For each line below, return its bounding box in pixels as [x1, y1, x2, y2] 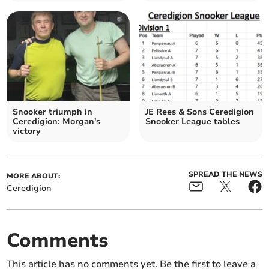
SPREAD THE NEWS [188, 169, 262, 180]
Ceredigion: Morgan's [13, 116, 101, 128]
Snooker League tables [145, 116, 240, 128]
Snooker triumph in [13, 106, 93, 118]
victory [13, 125, 41, 138]
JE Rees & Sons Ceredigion [145, 106, 254, 118]
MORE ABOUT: [7, 171, 61, 181]
